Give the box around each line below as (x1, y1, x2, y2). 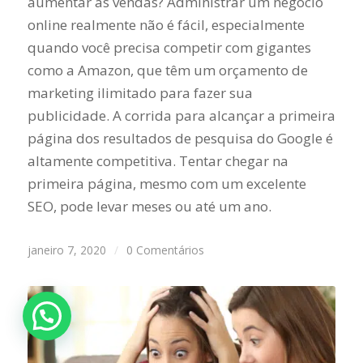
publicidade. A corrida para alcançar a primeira (27, 106, 335, 126)
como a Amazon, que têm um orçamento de (27, 61, 308, 80)
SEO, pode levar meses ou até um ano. (27, 197, 271, 216)
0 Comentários (126, 242, 204, 258)
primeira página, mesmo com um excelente (27, 174, 306, 194)
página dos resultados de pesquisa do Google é (27, 129, 333, 148)
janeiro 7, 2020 (27, 242, 106, 258)
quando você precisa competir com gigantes (27, 38, 311, 58)
